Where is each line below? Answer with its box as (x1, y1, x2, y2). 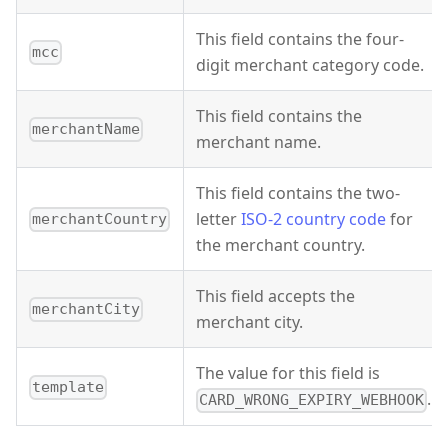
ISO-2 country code (241, 208, 386, 231)
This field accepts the (196, 285, 355, 308)
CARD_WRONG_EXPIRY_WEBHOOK (199, 391, 425, 410)
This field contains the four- (196, 28, 404, 51)
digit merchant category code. (196, 54, 424, 77)
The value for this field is (196, 362, 380, 385)
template (32, 378, 105, 397)
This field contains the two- (196, 182, 400, 205)
